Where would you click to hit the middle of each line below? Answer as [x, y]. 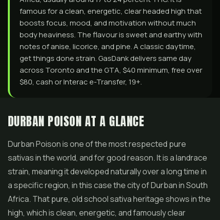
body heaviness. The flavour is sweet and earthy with [111, 35]
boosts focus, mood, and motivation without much [108, 23]
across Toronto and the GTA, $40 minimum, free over [111, 70]
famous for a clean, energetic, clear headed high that [111, 11]
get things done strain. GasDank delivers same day [106, 58]
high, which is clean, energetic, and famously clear [97, 213]
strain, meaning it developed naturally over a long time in [107, 171]
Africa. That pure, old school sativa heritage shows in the [109, 199]
